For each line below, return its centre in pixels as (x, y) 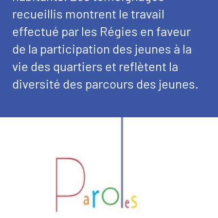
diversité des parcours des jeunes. (105, 84)
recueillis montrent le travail (88, 14)
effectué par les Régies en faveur (101, 31)
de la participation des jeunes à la (102, 49)
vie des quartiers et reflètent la (95, 66)
